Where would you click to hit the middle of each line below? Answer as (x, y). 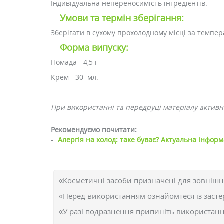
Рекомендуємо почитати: (94, 130)
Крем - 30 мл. (75, 77)
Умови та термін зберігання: (122, 18)
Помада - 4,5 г (74, 62)
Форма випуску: (94, 47)
